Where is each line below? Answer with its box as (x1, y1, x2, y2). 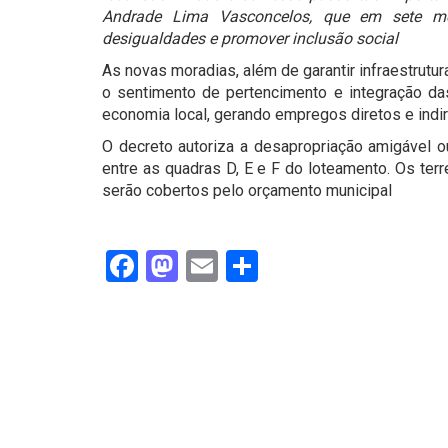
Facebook (138, 247, 271, 286)
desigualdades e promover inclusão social (102, 29, 398, 49)
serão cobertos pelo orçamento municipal (102, 181, 392, 201)
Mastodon (178, 247, 319, 286)
